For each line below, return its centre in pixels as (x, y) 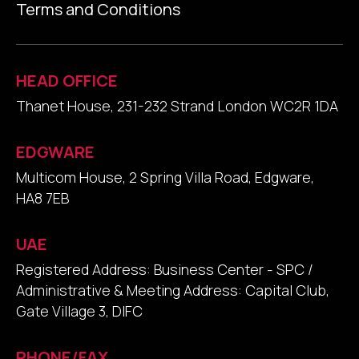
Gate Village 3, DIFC (79, 311)
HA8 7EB (42, 198)
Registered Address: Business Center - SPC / (165, 269)
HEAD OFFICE (67, 80)
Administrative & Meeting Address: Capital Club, (173, 290)
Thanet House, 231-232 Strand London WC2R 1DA (177, 105)
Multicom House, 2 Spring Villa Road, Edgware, (165, 177)
